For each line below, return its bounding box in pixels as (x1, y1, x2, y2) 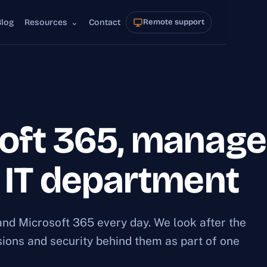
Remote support (143, 17, 205, 27)
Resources (24, 17, 70, 27)
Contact (89, 17, 121, 27)
